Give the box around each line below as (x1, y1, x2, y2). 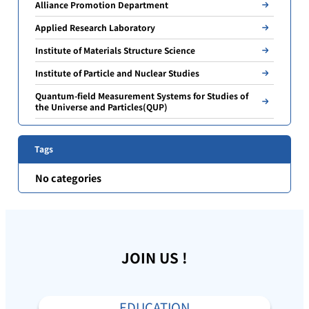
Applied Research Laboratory (35, 21, 156, 33)
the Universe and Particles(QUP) (35, 100, 168, 112)
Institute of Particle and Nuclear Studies (35, 66, 200, 79)
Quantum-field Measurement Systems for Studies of (35, 89, 249, 101)
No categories (35, 170, 102, 185)
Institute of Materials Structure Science (35, 43, 196, 56)
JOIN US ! (121, 247, 188, 268)
